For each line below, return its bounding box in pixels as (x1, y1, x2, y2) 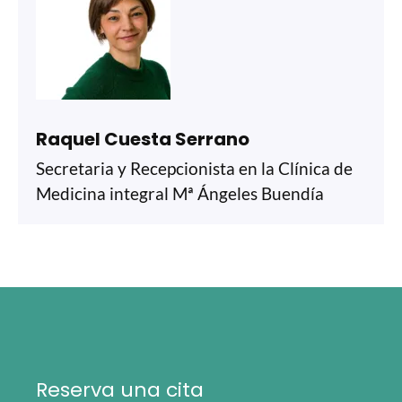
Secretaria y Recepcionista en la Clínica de (36, 157, 353, 179)
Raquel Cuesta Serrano (36, 126, 249, 152)
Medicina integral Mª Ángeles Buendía (36, 182, 324, 204)
